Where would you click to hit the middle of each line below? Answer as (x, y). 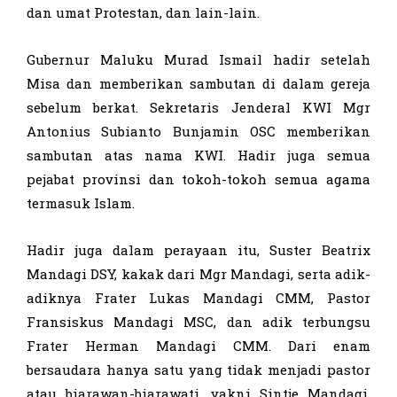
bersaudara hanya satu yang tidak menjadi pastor (198, 369)
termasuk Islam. (81, 202)
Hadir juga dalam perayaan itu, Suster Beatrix (198, 249)
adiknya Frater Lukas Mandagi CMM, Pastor (198, 297)
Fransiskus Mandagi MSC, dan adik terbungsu (198, 321)
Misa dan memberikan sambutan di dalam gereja (198, 83)
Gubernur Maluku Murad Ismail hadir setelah (198, 59)
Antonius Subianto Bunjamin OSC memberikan (198, 131)
